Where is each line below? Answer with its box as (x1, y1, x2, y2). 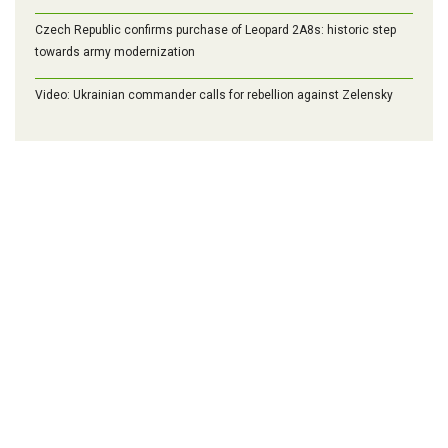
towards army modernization (35, 44, 195, 59)
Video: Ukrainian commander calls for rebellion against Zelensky (35, 87, 393, 102)
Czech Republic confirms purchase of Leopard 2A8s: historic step (35, 22, 396, 37)
